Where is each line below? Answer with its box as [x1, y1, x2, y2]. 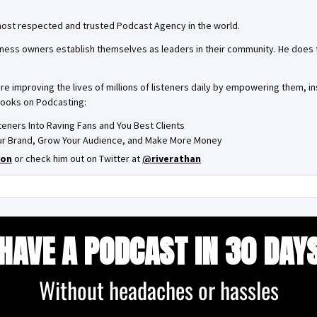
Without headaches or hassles [38, 273, 279, 306]
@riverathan [142, 152, 201, 165]
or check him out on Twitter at [12, 152, 142, 165]
